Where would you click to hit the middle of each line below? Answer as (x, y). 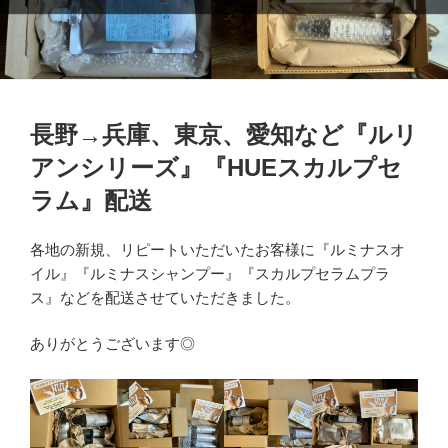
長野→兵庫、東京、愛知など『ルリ (224, 134)
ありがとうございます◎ (112, 343)
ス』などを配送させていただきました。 (165, 297)
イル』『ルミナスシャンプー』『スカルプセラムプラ (210, 273)
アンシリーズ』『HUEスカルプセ (216, 167)
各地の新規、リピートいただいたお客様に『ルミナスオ (217, 249)
